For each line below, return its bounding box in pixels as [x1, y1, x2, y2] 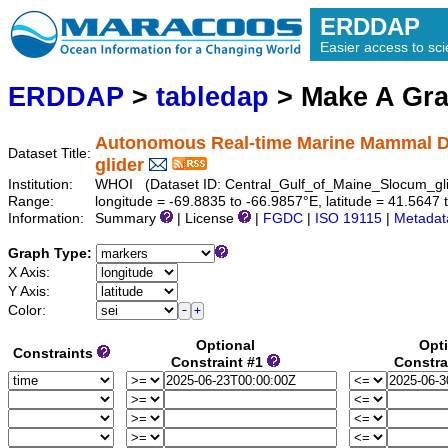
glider [95, 155, 144, 176]
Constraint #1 [171, 355, 267, 371]
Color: [8, 303, 50, 319]
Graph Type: [8, 246, 96, 262]
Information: [8, 211, 88, 227]
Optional [196, 338, 255, 354]
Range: [8, 194, 58, 210]
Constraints [12, 346, 97, 362]
